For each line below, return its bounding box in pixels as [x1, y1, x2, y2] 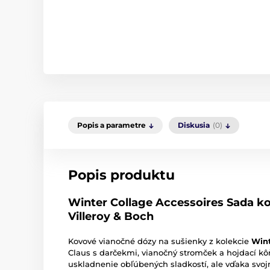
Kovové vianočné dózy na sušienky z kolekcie [68, 236, 251, 246]
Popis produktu [68, 167, 175, 184]
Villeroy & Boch [68, 210, 154, 224]
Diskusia [178, 121, 210, 130]
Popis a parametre [77, 121, 146, 130]
